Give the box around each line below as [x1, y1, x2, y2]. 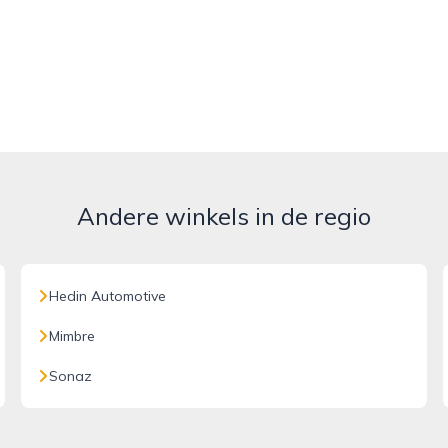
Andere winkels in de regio [77, 201, 371, 231]
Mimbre [49, 327, 96, 345]
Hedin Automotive [49, 287, 167, 305]
